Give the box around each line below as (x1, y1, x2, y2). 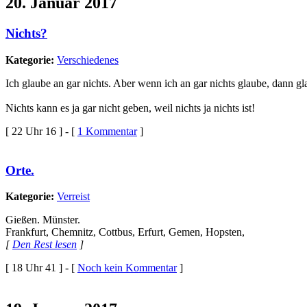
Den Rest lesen (12, 238, 77, 251)
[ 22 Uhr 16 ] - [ (5, 125, 77, 137)
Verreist (57, 191, 90, 203)
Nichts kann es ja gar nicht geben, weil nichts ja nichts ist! (5, 102, 255, 114)
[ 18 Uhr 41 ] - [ (5, 262, 77, 274)
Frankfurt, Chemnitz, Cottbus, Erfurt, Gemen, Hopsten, (5, 226, 245, 238)
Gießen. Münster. (5, 214, 80, 226)
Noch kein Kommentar (77, 262, 177, 274)
